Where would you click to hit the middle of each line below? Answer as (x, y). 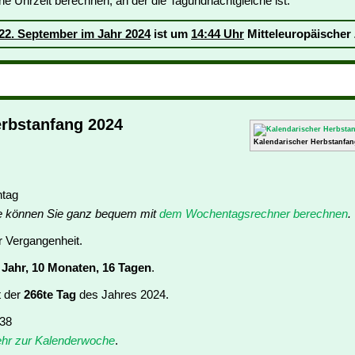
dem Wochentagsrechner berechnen (254, 214)
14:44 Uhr (218, 34)
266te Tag (50, 295)
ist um (171, 34)
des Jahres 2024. (122, 295)
